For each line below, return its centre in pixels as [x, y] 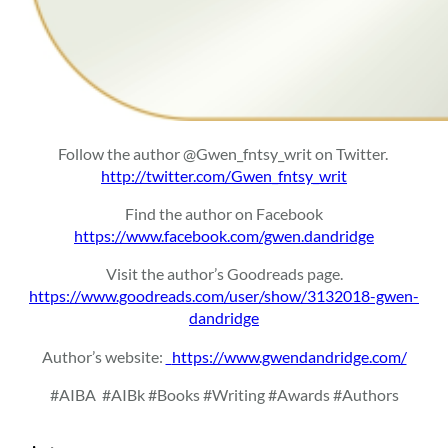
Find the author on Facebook [224, 214]
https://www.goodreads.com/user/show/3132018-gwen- [224, 296]
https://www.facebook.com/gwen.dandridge [224, 236]
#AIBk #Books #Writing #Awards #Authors [250, 394]
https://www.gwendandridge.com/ [289, 356]
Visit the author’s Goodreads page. [224, 274]
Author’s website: [103, 356]
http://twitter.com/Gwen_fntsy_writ [224, 175]
